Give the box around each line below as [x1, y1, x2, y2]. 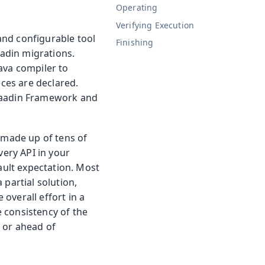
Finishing [116, 37, 154, 49]
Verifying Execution [116, 19, 195, 31]
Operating [116, 2, 158, 14]
